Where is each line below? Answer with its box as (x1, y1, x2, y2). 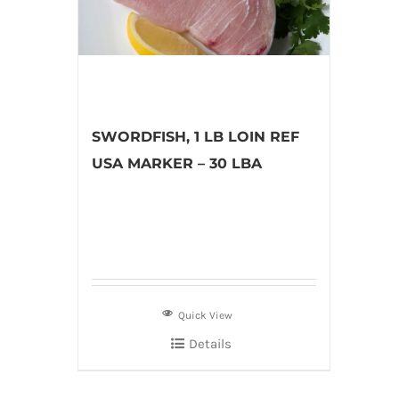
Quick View (178, 309, 233, 322)
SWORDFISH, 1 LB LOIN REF (92, 128, 299, 145)
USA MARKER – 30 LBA (92, 155, 262, 172)
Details (188, 336, 232, 352)
